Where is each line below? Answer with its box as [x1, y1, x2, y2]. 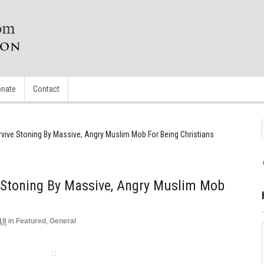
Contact [33, 84, 60, 94]
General [49, 217, 76, 225]
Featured [16, 217, 46, 225]
